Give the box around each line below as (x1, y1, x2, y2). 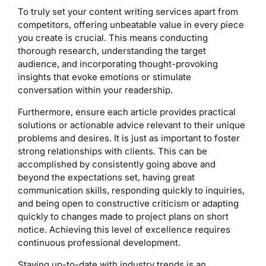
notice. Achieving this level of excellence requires (18, 224, 230, 236)
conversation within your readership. (18, 84, 173, 96)
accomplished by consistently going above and (18, 159, 216, 170)
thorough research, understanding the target (18, 45, 206, 57)
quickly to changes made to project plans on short (18, 211, 229, 223)
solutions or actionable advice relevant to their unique (18, 119, 245, 131)
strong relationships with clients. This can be (18, 145, 207, 157)
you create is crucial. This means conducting (18, 32, 208, 44)
